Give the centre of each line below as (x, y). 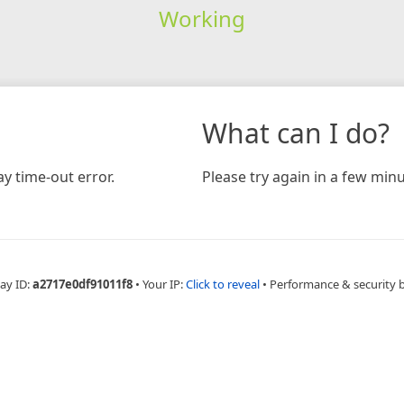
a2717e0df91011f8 (82, 284)
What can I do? (296, 133)
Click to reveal (222, 284)
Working (202, 18)
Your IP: (164, 284)
